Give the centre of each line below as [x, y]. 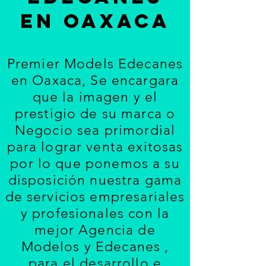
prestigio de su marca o [95, 114]
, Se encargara [131, 80]
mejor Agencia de [95, 230]
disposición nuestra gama [95, 180]
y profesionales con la [95, 213]
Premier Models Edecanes [95, 64]
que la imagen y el [95, 97]
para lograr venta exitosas [95, 147]
